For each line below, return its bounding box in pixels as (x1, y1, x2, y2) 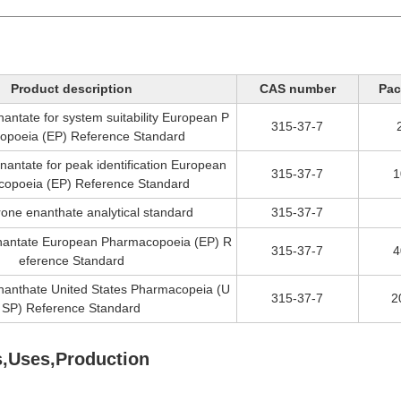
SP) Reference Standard (2, 301, 141, 315)
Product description (10, 81, 132, 96)
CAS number (259, 81, 336, 96)
